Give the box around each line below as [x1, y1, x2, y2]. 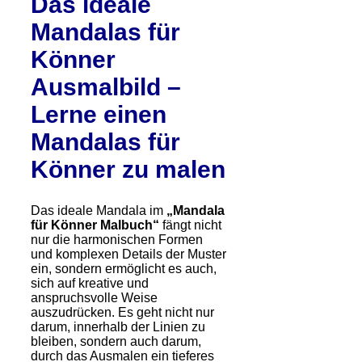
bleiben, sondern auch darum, [31, 334, 201, 348]
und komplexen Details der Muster [31, 246, 226, 261]
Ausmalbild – [31, 73, 181, 100]
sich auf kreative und [31, 276, 149, 290]
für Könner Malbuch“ [31, 217, 159, 232]
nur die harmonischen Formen [31, 232, 203, 246]
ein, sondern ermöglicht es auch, [31, 261, 217, 276]
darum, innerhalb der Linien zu [31, 319, 205, 334]
